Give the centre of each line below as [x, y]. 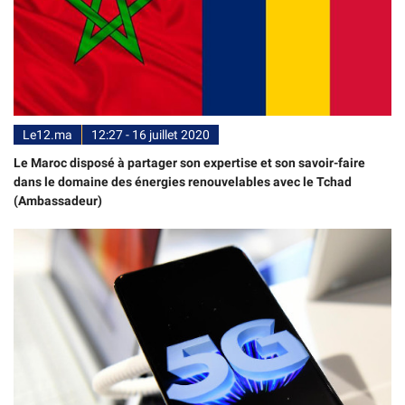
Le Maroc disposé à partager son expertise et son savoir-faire [189, 162]
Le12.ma [47, 134]
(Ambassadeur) [58, 200]
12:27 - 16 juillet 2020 [151, 134]
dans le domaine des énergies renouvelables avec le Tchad [183, 181]
